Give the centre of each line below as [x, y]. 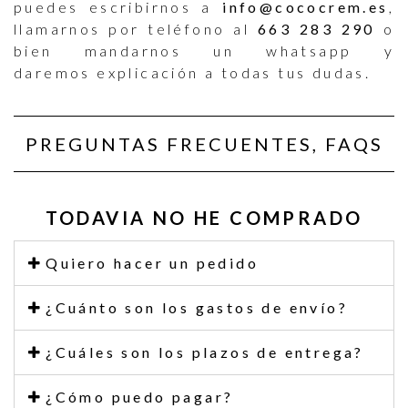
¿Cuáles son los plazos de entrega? [205, 352]
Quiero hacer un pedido [152, 263]
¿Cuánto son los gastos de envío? [197, 308]
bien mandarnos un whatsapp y [204, 51]
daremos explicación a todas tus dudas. [193, 73]
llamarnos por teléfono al [136, 29]
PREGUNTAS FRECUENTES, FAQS [204, 144]
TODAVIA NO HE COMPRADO [204, 218]
